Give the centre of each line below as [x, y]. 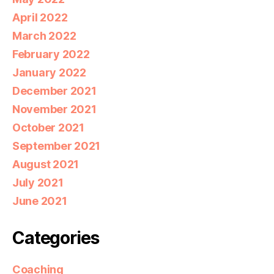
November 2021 [54, 109]
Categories [56, 238]
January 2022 [49, 72]
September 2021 [57, 146]
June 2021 [40, 201]
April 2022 [40, 17]
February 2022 [51, 54]
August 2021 [46, 164]
